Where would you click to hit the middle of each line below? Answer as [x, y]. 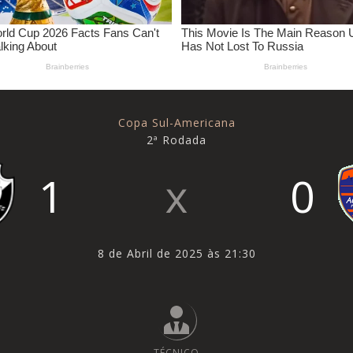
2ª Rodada [176, 139]
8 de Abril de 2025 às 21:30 [176, 253]
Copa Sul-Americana [176, 122]
